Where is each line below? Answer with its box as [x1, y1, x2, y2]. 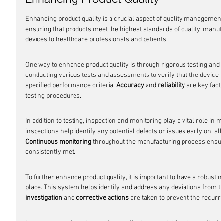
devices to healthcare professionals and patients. [25, 36, 168, 44]
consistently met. [25, 148, 75, 156]
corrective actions [76, 194, 129, 202]
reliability [158, 81, 185, 90]
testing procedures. [25, 92, 81, 100]
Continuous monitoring [25, 138, 91, 146]
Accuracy [116, 81, 144, 90]
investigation [25, 194, 62, 202]
